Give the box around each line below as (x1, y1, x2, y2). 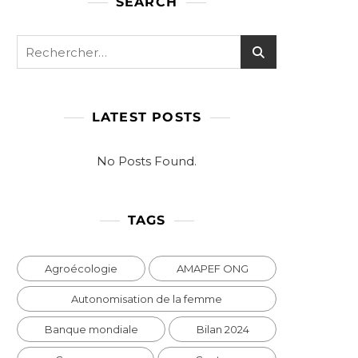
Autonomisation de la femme (71, 292, 222, 305)
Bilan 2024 (196, 323, 249, 336)
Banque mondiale (44, 323, 138, 336)
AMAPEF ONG (177, 262, 249, 275)
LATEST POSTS (91, 109, 202, 125)
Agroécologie (45, 262, 117, 275)
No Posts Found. (97, 153, 197, 169)
